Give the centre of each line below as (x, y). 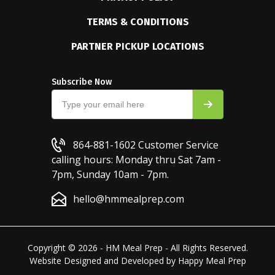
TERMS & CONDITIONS (137, 22)
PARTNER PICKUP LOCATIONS (137, 46)
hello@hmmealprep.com (129, 199)
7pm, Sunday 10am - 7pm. (110, 174)
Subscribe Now (82, 82)
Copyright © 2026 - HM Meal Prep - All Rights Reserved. (137, 248)
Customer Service (177, 145)
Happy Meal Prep (212, 261)
